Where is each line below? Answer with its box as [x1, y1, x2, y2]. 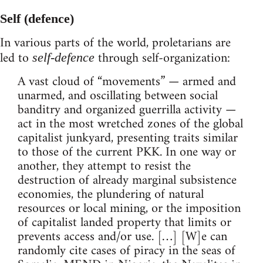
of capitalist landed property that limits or [18, 211, 231, 234]
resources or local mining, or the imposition [18, 197, 241, 220]
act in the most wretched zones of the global [18, 112, 243, 136]
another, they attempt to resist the [18, 154, 191, 178]
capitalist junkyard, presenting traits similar [18, 126, 238, 150]
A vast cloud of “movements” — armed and [18, 70, 236, 93]
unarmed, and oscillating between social [18, 84, 218, 107]
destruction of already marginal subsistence [18, 168, 237, 192]
